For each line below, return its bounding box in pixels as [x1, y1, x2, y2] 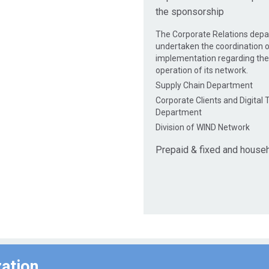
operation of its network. [156, 65, 248, 76]
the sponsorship [156, 6, 224, 18]
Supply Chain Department [156, 80, 253, 91]
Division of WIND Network [156, 122, 250, 133]
